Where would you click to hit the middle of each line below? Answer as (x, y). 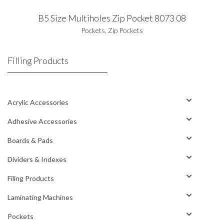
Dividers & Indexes (37, 159)
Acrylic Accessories (38, 102)
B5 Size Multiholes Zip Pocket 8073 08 (112, 18)
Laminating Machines (40, 197)
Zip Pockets (125, 30)
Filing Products (31, 178)
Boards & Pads (30, 140)
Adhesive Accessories (42, 121)
